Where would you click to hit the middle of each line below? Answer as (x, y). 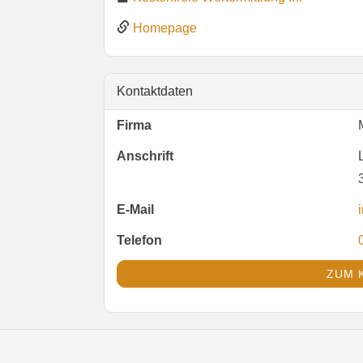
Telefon (139, 241)
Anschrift (145, 156)
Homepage (164, 28)
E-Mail (135, 210)
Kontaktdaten (154, 92)
